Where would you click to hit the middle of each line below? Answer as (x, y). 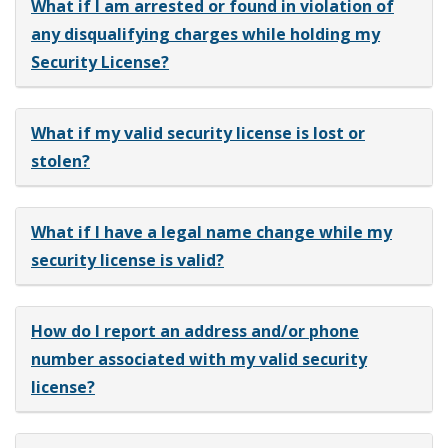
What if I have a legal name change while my (211, 231)
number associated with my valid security (199, 358)
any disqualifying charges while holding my (205, 33)
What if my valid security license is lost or (198, 132)
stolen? (60, 160)
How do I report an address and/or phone (195, 330)
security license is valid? (127, 259)
